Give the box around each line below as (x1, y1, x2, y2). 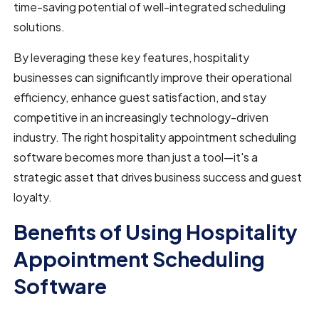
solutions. (14, 19, 66, 34)
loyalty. (14, 189, 53, 204)
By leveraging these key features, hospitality (14, 49, 250, 65)
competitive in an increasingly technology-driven (14, 109, 269, 125)
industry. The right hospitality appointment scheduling (14, 129, 297, 145)
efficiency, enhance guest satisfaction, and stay (14, 89, 267, 105)
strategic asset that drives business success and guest (14, 169, 303, 184)
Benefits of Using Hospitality (14, 218, 298, 244)
